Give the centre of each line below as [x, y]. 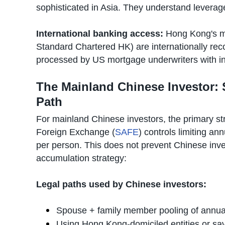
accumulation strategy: [81, 158]
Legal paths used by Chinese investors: [121, 184]
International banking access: [100, 34]
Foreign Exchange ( [76, 132]
